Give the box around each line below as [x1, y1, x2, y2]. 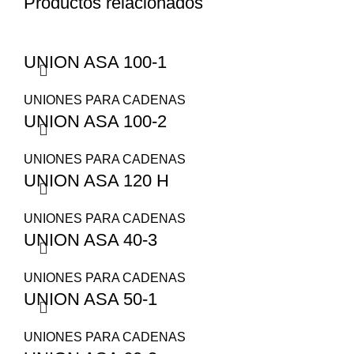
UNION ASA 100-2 [24, 111, 167, 131]
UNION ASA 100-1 [24, 52, 167, 72]
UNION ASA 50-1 [24, 289, 157, 309]
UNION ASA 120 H [24, 171, 169, 190]
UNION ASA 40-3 [24, 230, 157, 250]
